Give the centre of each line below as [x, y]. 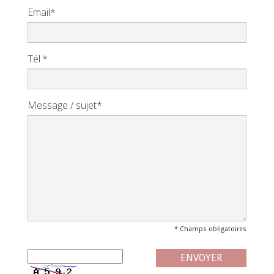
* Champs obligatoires [210, 229]
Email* [42, 13]
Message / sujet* [65, 106]
